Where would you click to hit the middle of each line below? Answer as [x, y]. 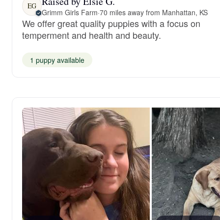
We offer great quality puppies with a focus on [111, 23]
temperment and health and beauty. [92, 35]
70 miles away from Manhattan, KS [153, 12]
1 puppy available [57, 60]
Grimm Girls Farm [70, 12]
